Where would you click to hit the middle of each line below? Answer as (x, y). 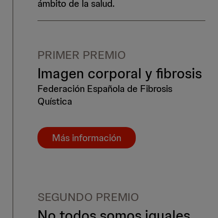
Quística (55, 101)
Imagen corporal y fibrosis (120, 73)
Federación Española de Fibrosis (105, 89)
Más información (87, 138)
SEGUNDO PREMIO (88, 197)
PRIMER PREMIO (82, 55)
